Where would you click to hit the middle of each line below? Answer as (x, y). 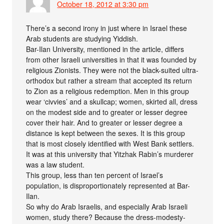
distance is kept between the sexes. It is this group (106, 133)
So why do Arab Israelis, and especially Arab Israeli (107, 207)
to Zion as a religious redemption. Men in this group (108, 91)
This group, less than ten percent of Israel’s (95, 175)
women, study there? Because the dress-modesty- (106, 217)
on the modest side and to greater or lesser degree (107, 112)
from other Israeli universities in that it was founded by (111, 60)
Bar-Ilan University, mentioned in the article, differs (105, 49)
